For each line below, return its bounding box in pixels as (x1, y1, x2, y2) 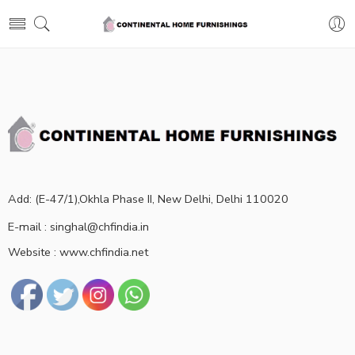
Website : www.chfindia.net (8, 243, 148, 260)
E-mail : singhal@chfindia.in (8, 218, 149, 235)
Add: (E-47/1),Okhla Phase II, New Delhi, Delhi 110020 (8, 190, 288, 207)
